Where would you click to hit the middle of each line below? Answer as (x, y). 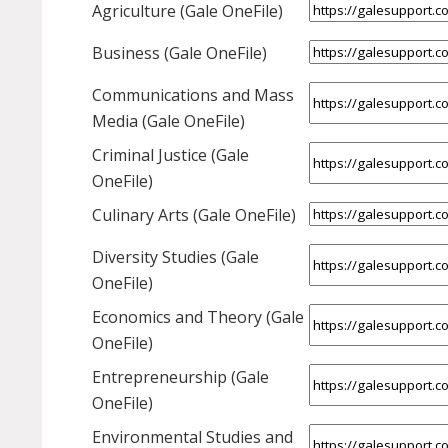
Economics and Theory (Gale (198, 317)
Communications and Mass (193, 95)
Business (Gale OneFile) (179, 53)
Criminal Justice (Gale (170, 155)
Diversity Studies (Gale (175, 257)
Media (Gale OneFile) (168, 121)
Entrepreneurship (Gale (180, 377)
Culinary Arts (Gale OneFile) (194, 215)
